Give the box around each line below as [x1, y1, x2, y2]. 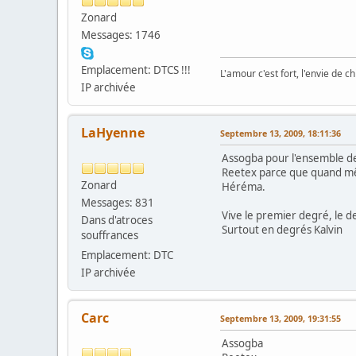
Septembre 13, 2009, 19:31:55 [220, 311, 341, 324]
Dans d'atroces [81, 212, 153, 227]
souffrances [81, 227, 138, 242]
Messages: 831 [81, 195, 154, 210]
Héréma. [222, 179, 265, 194]
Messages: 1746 [81, 27, 161, 42]
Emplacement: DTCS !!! [81, 62, 191, 77]
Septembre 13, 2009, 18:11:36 [220, 126, 341, 139]
